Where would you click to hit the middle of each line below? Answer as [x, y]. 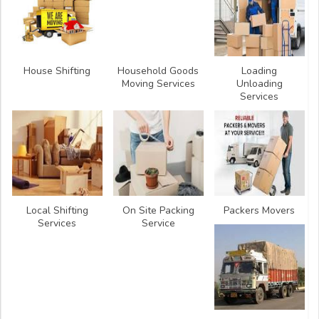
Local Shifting [57, 211]
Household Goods [158, 71]
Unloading [259, 84]
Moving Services [158, 84]
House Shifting [57, 71]
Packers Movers [260, 211]
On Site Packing [158, 211]
